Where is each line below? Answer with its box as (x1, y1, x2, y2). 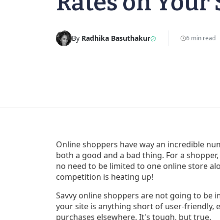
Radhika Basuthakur (82, 33, 150, 43)
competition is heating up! (56, 171, 153, 182)
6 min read (186, 33, 216, 42)
